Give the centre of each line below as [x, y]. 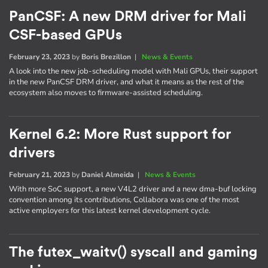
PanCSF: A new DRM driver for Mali [128, 16]
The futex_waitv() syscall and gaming [133, 252]
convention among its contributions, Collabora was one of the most [124, 200]
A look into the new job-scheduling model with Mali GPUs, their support [133, 71]
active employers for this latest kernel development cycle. [110, 210]
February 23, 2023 [39, 57]
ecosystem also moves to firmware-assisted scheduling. [106, 92]
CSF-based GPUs [66, 35]
